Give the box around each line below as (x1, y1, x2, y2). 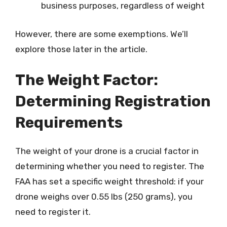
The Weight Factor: (15, 71, 158, 89)
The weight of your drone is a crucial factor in (15, 146, 199, 156)
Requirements (15, 113, 123, 132)
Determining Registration (15, 92, 211, 110)
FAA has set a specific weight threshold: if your (15, 176, 204, 186)
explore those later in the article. (15, 44, 147, 54)
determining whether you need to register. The (15, 161, 204, 171)
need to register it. (15, 207, 91, 217)
